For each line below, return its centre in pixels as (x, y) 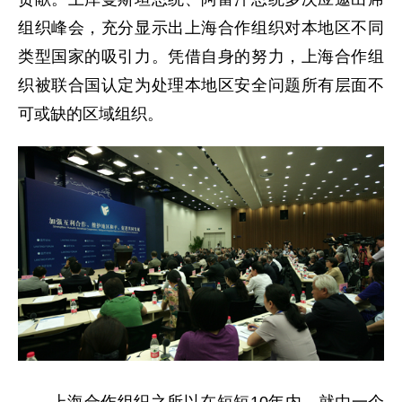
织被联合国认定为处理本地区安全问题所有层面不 (201, 86)
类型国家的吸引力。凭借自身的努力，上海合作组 (201, 57)
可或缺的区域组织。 (91, 114)
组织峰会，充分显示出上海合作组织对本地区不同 (201, 28)
